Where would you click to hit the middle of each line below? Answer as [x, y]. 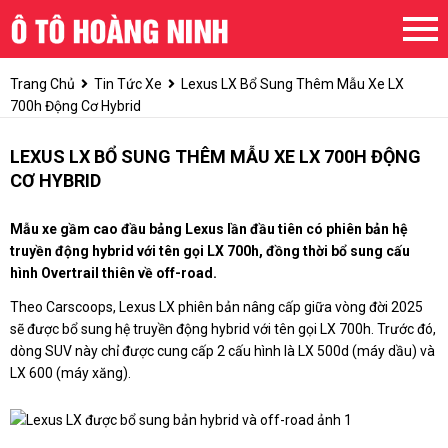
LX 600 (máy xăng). [70, 373]
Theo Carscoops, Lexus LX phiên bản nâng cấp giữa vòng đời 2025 [216, 307]
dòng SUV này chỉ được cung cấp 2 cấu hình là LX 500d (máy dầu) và [222, 351]
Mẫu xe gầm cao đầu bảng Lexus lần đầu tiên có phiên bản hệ [209, 229]
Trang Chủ [42, 84]
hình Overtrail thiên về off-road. [113, 273]
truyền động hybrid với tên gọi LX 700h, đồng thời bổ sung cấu [210, 251]
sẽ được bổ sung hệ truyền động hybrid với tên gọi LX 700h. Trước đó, [223, 329]
